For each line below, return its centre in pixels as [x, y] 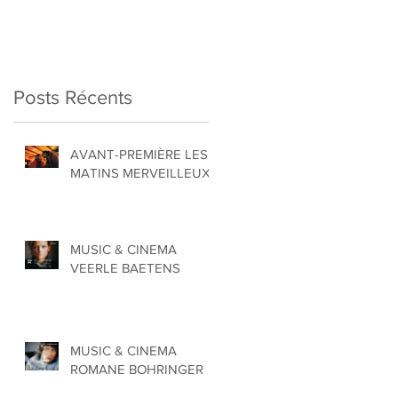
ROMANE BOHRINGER [137, 370]
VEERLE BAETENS [125, 268]
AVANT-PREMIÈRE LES [139, 155]
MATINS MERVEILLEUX [140, 173]
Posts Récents [73, 98]
